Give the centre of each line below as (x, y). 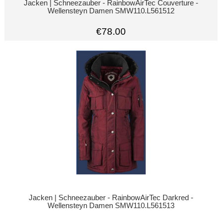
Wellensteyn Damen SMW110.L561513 (111, 206)
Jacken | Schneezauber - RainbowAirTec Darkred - (111, 198)
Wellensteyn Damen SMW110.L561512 (111, 11)
